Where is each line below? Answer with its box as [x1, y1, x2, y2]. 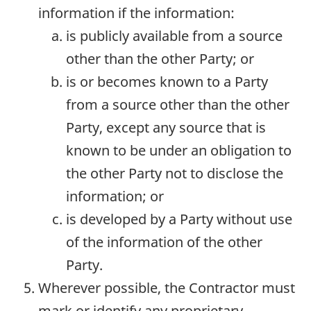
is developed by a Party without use [66, 210, 292, 229]
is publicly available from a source [66, 26, 283, 46]
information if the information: [38, 3, 235, 23]
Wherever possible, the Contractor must [38, 278, 295, 298]
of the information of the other [66, 233, 262, 252]
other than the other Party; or [66, 49, 254, 69]
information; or [66, 187, 164, 206]
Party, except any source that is [66, 118, 266, 137]
